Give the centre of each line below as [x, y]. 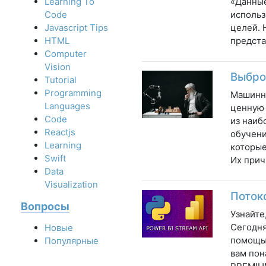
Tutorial [61, 80]
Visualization [71, 185]
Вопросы [45, 207]
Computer [66, 54]
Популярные [72, 241]
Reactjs [60, 132]
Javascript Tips [76, 28]
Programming [73, 93]
